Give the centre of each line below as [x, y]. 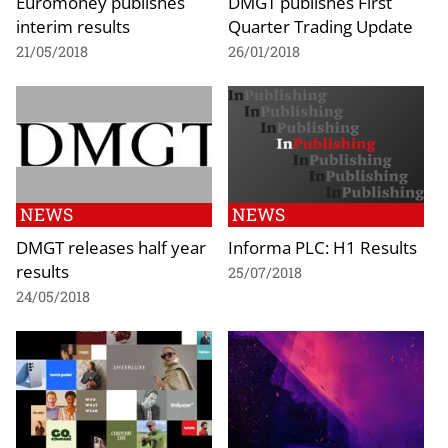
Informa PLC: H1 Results [322, 247]
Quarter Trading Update [320, 25]
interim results [73, 25]
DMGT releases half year [111, 247]
